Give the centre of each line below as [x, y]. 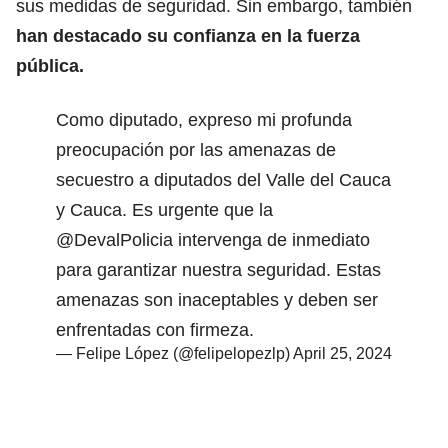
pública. [50, 65]
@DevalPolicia [114, 239]
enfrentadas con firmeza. [155, 329]
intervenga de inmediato [271, 239]
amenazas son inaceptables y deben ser [217, 299]
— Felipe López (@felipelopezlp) [174, 353]
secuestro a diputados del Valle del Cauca [223, 179]
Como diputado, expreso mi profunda [204, 119]
